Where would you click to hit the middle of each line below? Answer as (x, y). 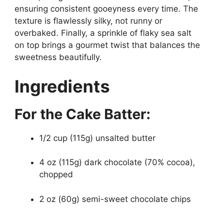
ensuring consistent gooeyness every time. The (106, 9)
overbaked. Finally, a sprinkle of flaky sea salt (103, 33)
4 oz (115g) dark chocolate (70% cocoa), (117, 162)
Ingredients (62, 86)
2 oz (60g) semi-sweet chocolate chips (115, 199)
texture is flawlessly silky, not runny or (88, 21)
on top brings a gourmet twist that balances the (107, 45)
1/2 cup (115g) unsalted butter (97, 138)
